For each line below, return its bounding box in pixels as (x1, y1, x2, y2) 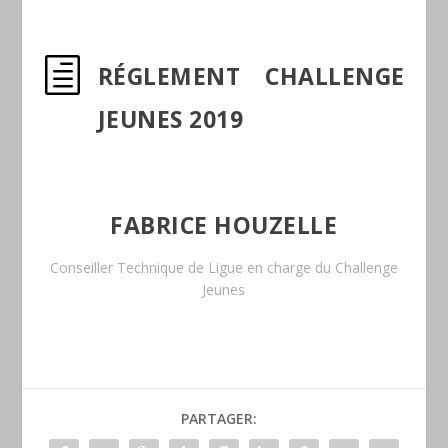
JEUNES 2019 (97, 103, 244, 136)
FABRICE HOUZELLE (110, 209, 338, 242)
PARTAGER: (181, 409, 257, 429)
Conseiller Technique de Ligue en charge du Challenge (49, 258, 398, 278)
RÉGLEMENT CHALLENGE (97, 60, 405, 93)
